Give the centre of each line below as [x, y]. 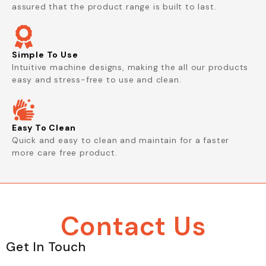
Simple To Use [45, 55]
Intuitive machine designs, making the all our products [130, 67]
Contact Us [133, 227]
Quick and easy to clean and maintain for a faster [121, 140]
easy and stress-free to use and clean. [97, 80]
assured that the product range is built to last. [114, 7]
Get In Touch [46, 247]
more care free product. [65, 153]
